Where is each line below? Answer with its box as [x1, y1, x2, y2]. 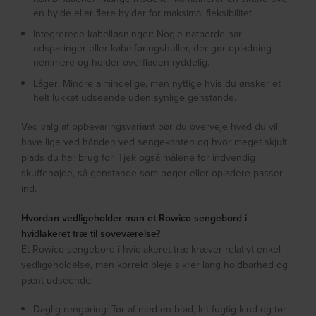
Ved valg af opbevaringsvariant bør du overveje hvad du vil [21, 119, 279, 134]
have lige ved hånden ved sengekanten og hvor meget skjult [21, 135, 288, 150]
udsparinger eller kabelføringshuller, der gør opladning [33, 41, 272, 56]
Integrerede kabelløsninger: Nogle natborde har [33, 27, 243, 42]
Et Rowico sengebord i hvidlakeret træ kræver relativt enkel [21, 242, 281, 257]
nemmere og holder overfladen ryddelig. [33, 55, 210, 70]
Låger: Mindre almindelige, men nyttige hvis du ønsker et [33, 76, 281, 91]
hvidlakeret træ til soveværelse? [21, 226, 161, 241]
